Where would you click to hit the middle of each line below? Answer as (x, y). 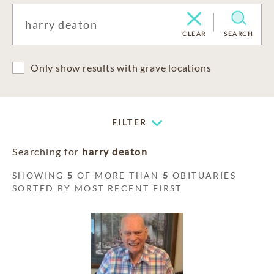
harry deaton (115, 151)
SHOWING (40, 175)
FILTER (130, 122)
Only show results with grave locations (121, 68)
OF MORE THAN (118, 175)
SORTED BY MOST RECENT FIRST (97, 188)
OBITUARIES (203, 175)
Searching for (47, 151)
